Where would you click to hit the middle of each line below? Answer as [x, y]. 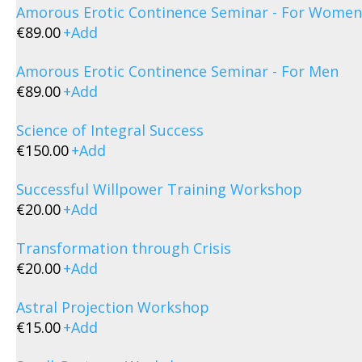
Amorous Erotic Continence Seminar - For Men [177, 71]
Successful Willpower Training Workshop [159, 189]
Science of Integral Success [110, 130]
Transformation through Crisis [124, 248]
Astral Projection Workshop [113, 307]
